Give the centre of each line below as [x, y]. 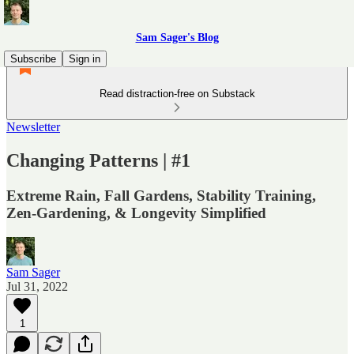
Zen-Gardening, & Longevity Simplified [136, 213]
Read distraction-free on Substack [177, 94]
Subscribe [33, 59]
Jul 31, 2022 [37, 286]
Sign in [85, 59]
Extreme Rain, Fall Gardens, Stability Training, [161, 195]
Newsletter [33, 127]
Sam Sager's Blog [177, 38]
